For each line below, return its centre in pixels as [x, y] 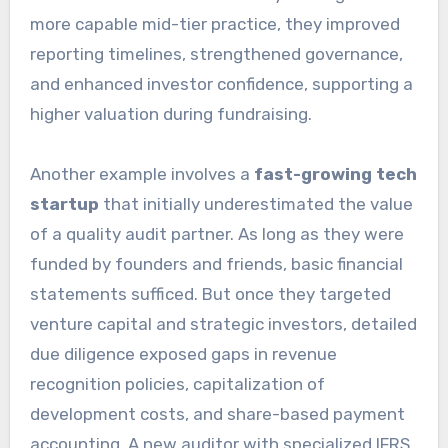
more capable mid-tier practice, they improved [214, 24]
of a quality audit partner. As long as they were [216, 234]
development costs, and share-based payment [217, 414]
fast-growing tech [335, 174]
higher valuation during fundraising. [170, 114]
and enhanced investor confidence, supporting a [221, 84]
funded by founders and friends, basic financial [216, 264]
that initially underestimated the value [255, 204]
